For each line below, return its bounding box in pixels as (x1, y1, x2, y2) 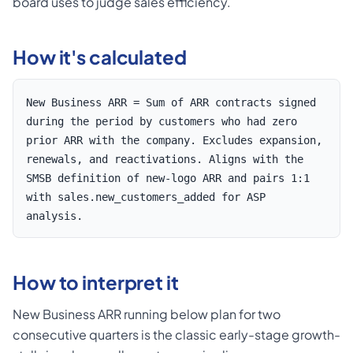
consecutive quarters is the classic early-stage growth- (13, 326, 340, 343)
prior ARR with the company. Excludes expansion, (26, 134, 322, 147)
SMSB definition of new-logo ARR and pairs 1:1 (26, 172, 310, 184)
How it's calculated (13, 45, 187, 69)
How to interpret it (13, 270, 179, 294)
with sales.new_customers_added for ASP (26, 191, 266, 203)
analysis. (26, 210, 83, 222)
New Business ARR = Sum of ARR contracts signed (26, 96, 316, 109)
